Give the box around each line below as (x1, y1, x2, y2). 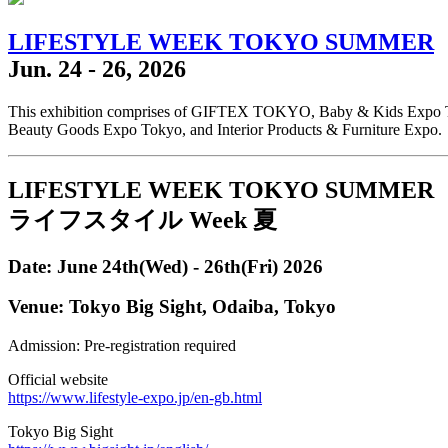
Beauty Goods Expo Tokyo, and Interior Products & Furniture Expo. (8, 120, 442, 138)
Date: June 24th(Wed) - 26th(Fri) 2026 (8, 255, 323, 277)
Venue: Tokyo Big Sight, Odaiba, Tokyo (8, 296, 336, 318)
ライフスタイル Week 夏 (8, 206, 277, 233)
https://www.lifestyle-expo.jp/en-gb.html (8, 388, 262, 406)
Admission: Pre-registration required (8, 336, 236, 354)
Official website (8, 370, 108, 388)
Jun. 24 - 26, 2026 (8, 55, 186, 82)
